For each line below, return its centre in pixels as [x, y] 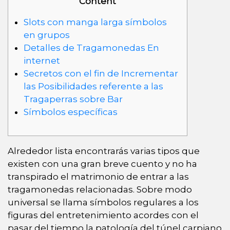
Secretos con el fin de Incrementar [101, 73]
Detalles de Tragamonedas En [91, 47]
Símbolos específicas [70, 112]
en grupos [46, 35]
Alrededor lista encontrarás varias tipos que [104, 151]
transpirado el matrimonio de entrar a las [98, 176]
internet [42, 60]
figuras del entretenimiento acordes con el [103, 215]
